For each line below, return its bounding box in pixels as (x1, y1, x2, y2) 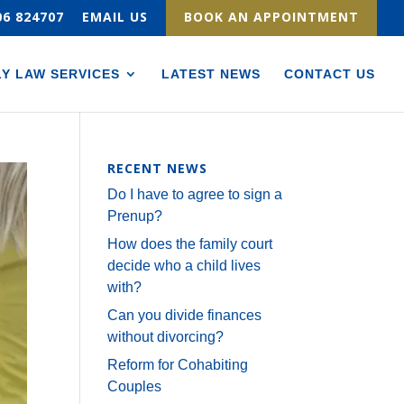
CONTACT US (284, 66, 375, 81)
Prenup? (107, 208, 163, 224)
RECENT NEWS (107, 160, 208, 177)
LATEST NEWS (161, 66, 261, 81)
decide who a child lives (107, 258, 262, 273)
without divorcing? (107, 329, 225, 344)
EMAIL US (82, 7, 148, 25)
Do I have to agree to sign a (107, 187, 283, 202)
